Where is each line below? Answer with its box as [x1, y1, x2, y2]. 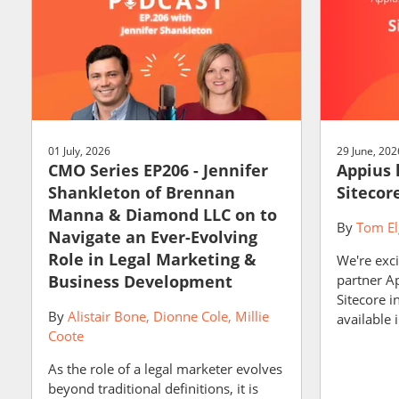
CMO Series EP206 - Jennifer [48, 159, 268, 181]
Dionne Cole [153, 307, 228, 325]
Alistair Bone [68, 307, 146, 325]
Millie [235, 307, 269, 325]
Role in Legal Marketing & [48, 248, 256, 270]
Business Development [48, 271, 232, 292]
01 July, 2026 [48, 143, 110, 159]
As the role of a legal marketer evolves [48, 360, 282, 378]
